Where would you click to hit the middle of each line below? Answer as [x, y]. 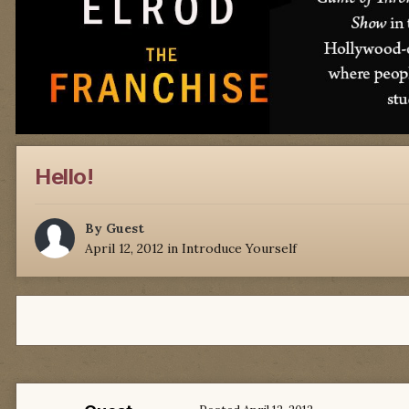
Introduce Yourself [239, 249]
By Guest [115, 229]
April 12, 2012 [124, 249]
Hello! [64, 177]
